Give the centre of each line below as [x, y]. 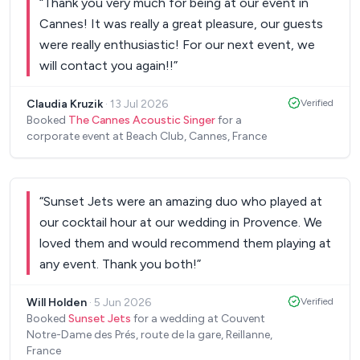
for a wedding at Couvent [198, 318]
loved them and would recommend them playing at [185, 243]
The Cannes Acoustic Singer [142, 120]
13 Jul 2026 [139, 104]
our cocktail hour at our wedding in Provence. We [181, 222]
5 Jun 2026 [123, 302]
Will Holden [57, 302]
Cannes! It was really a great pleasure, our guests [181, 23]
